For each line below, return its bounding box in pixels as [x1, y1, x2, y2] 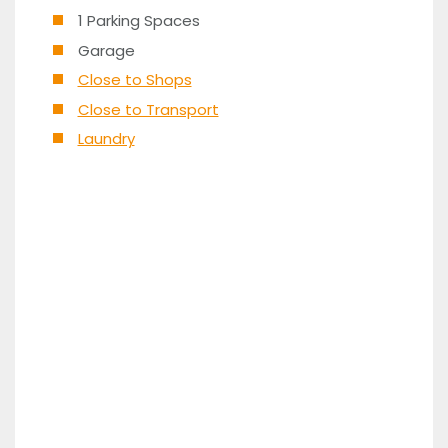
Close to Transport [77, 98, 219, 120]
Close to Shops [77, 69, 192, 90]
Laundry [77, 128, 135, 149]
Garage [77, 39, 135, 61]
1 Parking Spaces [77, 10, 200, 31]
